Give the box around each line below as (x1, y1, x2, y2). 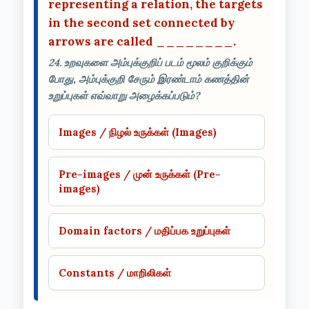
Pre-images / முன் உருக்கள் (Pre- (59, 167, 221, 181)
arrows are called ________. (48, 33, 236, 49)
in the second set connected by (48, 14, 235, 30)
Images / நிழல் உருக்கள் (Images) (59, 125, 217, 139)
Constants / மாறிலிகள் (59, 266, 171, 279)
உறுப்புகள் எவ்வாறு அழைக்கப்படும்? (48, 88, 200, 102)
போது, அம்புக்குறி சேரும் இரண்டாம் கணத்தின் (48, 72, 249, 86)
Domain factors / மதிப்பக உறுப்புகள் (59, 223, 230, 237)
